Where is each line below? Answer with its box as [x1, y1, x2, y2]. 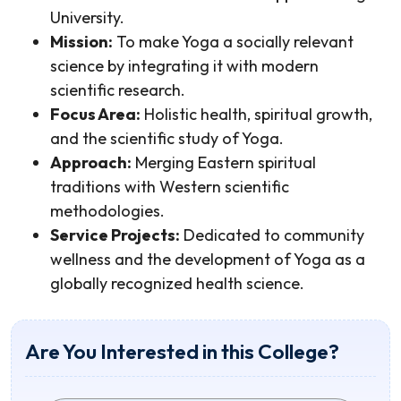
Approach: [50, 152, 132, 173]
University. [50, 7, 124, 28]
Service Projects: [50, 225, 180, 245]
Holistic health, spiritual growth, [141, 104, 372, 124]
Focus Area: [50, 104, 141, 124]
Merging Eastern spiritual [132, 152, 316, 173]
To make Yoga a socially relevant [113, 31, 354, 52]
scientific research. [50, 80, 185, 100]
